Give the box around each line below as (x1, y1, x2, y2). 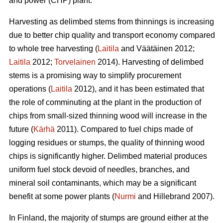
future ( (9, 124, 33, 133)
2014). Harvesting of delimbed (96, 57, 204, 66)
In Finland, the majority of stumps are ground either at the (9, 213, 209, 222)
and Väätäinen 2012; (119, 44, 195, 53)
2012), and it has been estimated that (72, 84, 204, 93)
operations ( (9, 84, 51, 93)
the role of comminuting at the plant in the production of (9, 98, 201, 107)
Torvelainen (54, 57, 96, 66)
